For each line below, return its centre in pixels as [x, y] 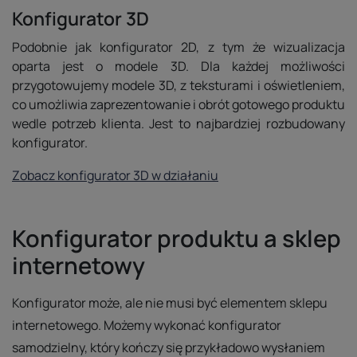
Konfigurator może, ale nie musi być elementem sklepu [170, 303]
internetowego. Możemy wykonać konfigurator [147, 325]
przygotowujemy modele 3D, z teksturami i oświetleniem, [178, 85]
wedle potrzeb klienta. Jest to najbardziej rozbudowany [178, 124]
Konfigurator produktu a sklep [177, 238]
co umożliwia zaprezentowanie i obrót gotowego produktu [178, 104]
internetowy [78, 265]
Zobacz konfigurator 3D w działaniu [115, 175]
